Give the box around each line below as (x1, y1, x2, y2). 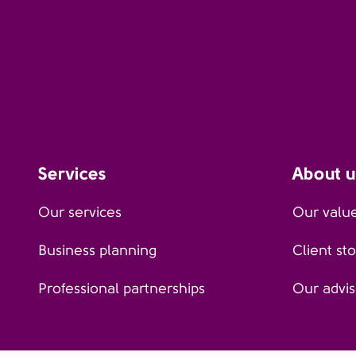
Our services (38, 204, 122, 220)
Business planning (38, 242, 157, 258)
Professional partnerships (38, 281, 205, 296)
